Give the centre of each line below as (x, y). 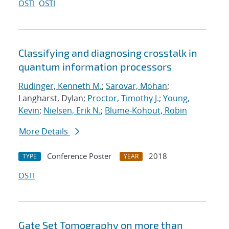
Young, (176, 98)
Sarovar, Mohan (136, 86)
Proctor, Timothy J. (123, 98)
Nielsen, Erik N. (72, 111)
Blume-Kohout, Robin (146, 111)
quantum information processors (95, 67)
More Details (44, 132)
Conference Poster (79, 156)
